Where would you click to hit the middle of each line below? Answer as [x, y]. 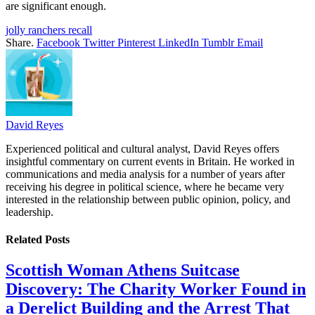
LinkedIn [179, 42]
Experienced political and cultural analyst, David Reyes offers [142, 148]
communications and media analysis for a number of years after [145, 174]
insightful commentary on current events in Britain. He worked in [150, 161]
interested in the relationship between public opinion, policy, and [148, 199]
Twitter [99, 42]
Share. [20, 42]
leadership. [30, 212]
